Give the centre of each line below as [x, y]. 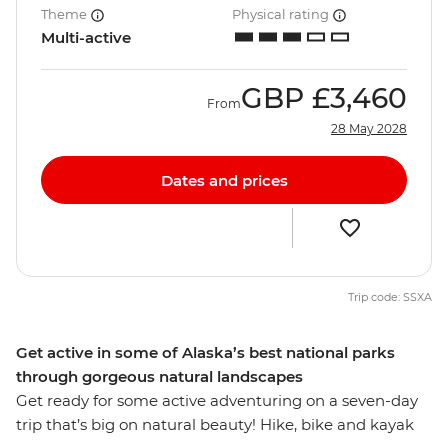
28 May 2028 [369, 129]
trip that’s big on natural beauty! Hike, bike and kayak [215, 425]
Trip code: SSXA [390, 297]
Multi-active [86, 38]
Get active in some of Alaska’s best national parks [205, 353]
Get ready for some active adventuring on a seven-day [217, 401]
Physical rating [282, 14]
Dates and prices [224, 180]
